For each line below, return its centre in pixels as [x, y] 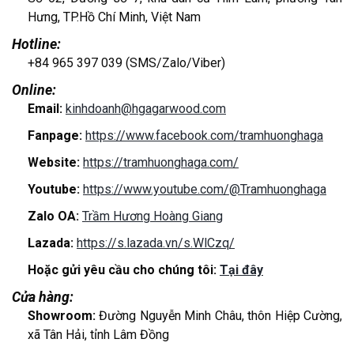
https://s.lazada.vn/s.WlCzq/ [156, 243]
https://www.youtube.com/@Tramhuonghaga [205, 189]
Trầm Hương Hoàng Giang [153, 216]
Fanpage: [56, 135]
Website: [55, 162]
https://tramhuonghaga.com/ [161, 162]
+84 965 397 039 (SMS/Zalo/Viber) [126, 62]
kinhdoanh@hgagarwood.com [146, 108]
